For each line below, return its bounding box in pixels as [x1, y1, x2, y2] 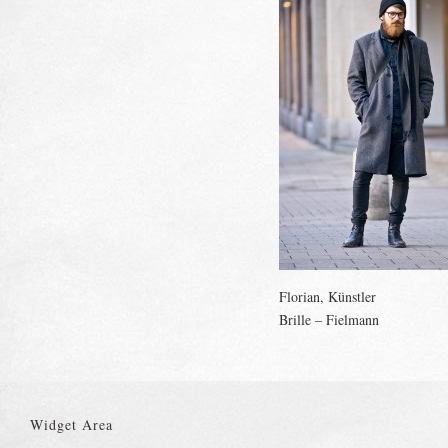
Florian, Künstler [279, 287, 376, 306]
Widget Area [30, 415, 113, 434]
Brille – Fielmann [279, 310, 379, 329]
